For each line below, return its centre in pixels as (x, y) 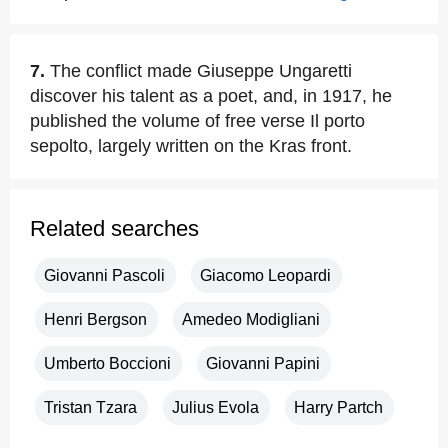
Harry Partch (338, 407)
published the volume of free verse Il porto (197, 121)
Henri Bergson (95, 319)
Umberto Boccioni (107, 363)
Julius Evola (215, 407)
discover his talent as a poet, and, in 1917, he (211, 96)
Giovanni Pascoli (104, 275)
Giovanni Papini (263, 363)
